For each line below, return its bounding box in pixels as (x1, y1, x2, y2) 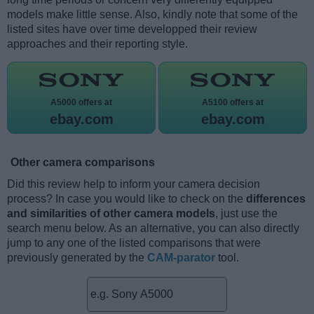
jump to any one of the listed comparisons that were (7, 237, 261, 250)
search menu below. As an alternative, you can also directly (7, 222, 299, 235)
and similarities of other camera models (7, 207, 215, 220)
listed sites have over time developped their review (7, 23, 257, 36)
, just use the (215, 207, 278, 220)
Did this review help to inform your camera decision (7, 178, 260, 191)
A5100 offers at (202, 97, 264, 108)
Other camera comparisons (11, 156, 155, 169)
